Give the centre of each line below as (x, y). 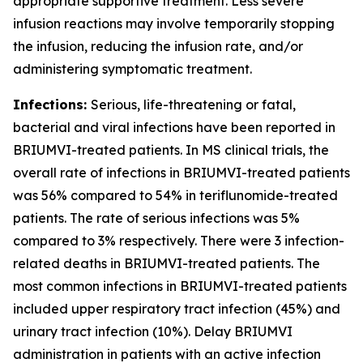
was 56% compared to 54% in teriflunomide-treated (175, 195)
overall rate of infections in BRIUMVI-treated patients (181, 173)
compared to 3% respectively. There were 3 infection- (179, 241)
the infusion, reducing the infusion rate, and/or (158, 46)
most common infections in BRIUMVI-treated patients (180, 286)
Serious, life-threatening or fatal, (193, 105)
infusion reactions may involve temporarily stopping (174, 23)
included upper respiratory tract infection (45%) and (177, 309)
